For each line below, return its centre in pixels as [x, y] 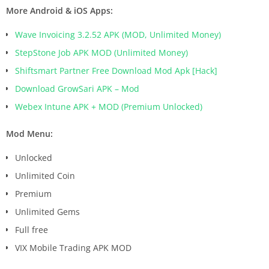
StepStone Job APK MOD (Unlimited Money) [101, 52]
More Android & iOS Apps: [59, 10]
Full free [32, 229]
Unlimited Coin [45, 175]
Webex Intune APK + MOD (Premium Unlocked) [109, 106]
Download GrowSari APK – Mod [77, 88]
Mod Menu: [29, 133]
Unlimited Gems [47, 211]
